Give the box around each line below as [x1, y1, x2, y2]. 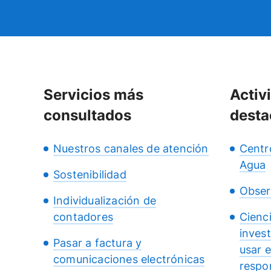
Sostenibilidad [53, 168, 126, 181]
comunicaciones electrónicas [53, 253, 205, 266]
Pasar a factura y [53, 237, 142, 249]
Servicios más [44, 86, 143, 103]
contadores [53, 211, 113, 223]
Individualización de [53, 194, 156, 207]
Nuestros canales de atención [53, 142, 209, 155]
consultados [44, 106, 131, 124]
